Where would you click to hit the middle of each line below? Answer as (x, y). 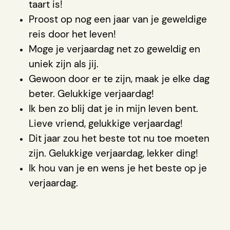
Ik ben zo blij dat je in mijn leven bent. (113, 108)
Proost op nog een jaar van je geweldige (118, 19)
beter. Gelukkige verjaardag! (91, 93)
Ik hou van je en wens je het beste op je (118, 168)
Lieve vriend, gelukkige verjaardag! (106, 123)
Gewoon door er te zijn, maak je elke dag (119, 79)
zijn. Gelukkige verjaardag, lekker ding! (113, 153)
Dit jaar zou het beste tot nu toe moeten (119, 138)
